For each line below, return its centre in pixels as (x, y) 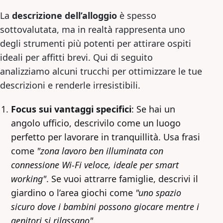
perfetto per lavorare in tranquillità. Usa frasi (106, 137)
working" (29, 178)
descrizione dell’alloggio (64, 15)
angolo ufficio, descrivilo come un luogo (96, 123)
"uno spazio (158, 192)
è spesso (137, 15)
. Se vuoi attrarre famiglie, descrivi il (122, 178)
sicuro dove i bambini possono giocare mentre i (105, 206)
